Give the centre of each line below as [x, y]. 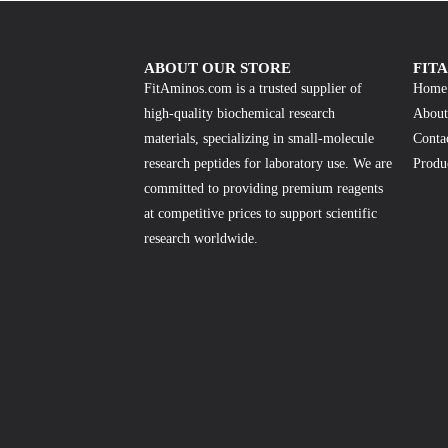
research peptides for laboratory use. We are [268, 163]
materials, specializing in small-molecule [259, 138]
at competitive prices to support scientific [261, 213]
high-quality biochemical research [240, 113]
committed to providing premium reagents [264, 188]
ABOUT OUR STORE [218, 68]
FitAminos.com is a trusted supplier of [253, 88]
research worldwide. [201, 238]
